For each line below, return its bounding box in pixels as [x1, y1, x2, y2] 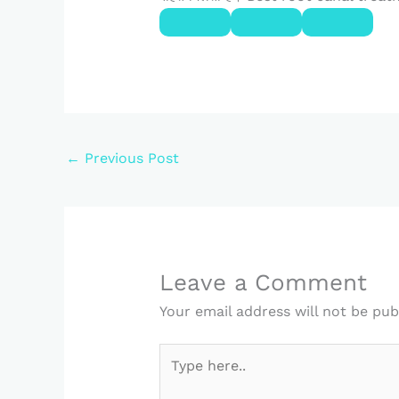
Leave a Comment [159, 269, 367, 297]
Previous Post [80, 149, 179, 167]
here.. [158, 366, 197, 384]
